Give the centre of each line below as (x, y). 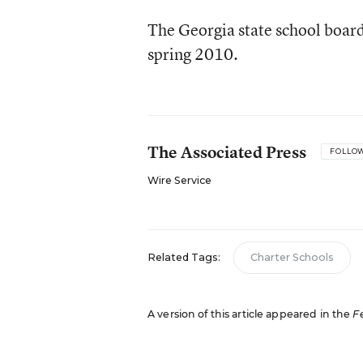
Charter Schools (292, 257)
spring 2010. (192, 54)
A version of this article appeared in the (250, 314)
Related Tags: (184, 257)
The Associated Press (226, 152)
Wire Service (179, 180)
